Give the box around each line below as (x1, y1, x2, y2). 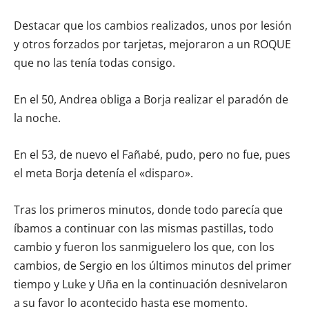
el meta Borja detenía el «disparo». (14, 165, 193, 181)
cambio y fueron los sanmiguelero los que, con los (14, 239, 275, 255)
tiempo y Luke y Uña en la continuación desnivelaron (14, 276, 288, 292)
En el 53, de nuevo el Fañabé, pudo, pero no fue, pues (14, 146, 290, 162)
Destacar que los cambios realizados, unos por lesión (14, 17, 292, 33)
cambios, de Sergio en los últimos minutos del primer (14, 257, 292, 273)
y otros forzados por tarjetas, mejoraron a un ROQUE (14, 36, 291, 52)
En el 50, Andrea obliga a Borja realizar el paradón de (14, 91, 288, 107)
